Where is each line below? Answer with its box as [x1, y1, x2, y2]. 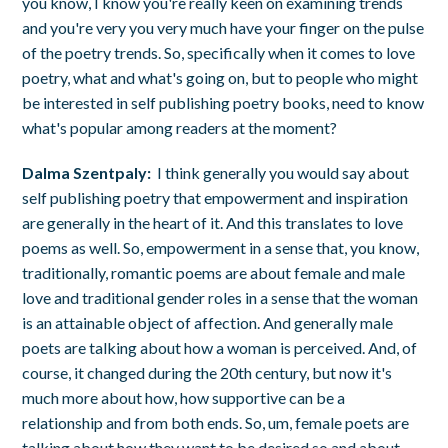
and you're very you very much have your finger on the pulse [22, 17, 425, 37]
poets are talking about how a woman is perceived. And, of [22, 337, 418, 357]
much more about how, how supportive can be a [22, 387, 346, 407]
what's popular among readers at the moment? [22, 117, 338, 137]
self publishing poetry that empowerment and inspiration [22, 187, 409, 207]
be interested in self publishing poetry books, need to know [22, 92, 425, 112]
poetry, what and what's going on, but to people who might [22, 67, 419, 87]
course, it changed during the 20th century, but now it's [22, 362, 393, 382]
